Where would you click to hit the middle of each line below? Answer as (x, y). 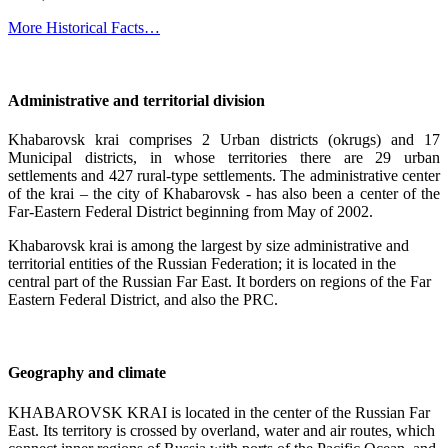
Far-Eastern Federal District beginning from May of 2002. (190, 212)
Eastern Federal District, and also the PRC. (143, 300)
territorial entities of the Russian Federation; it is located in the (202, 264)
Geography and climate (87, 373)
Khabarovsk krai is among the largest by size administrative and (208, 246)
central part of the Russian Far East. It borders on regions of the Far (219, 282)
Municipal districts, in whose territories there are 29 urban (224, 158)
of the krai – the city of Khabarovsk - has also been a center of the (224, 194)
